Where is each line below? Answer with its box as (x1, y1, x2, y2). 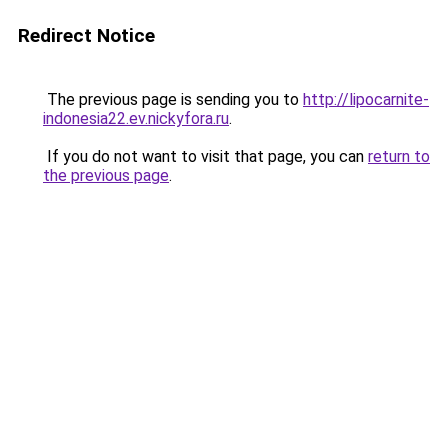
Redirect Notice (18, 24, 155, 47)
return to (368, 147, 430, 166)
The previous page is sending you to (43, 90, 303, 109)
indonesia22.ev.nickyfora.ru (43, 109, 229, 128)
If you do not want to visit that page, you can (43, 147, 368, 166)
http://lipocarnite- (303, 90, 429, 109)
